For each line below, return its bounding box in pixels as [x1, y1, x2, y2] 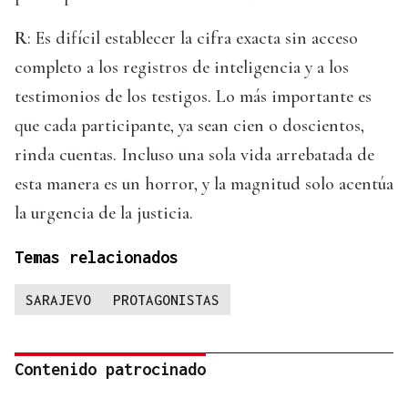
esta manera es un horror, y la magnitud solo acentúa [15, 173, 393, 196]
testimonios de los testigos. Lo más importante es [15, 86, 372, 108]
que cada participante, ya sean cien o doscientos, [15, 115, 364, 138]
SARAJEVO [25, 291, 91, 309]
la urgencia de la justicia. [15, 202, 193, 225]
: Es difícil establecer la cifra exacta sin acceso [27, 27, 358, 50]
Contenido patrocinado [15, 360, 206, 380]
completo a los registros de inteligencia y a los [15, 56, 349, 79]
